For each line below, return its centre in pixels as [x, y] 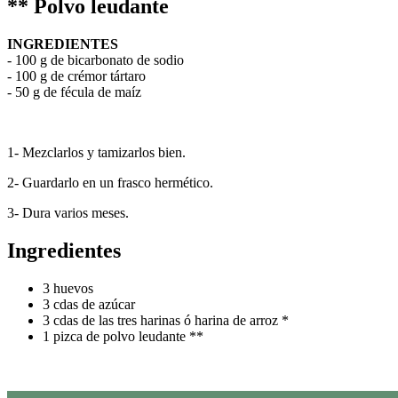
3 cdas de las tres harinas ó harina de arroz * [166, 320]
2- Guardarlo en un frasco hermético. [110, 182]
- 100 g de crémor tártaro [76, 76]
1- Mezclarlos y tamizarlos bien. [96, 152]
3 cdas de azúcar [89, 304]
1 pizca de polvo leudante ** [123, 336]
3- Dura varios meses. [68, 212]
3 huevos [68, 288]
